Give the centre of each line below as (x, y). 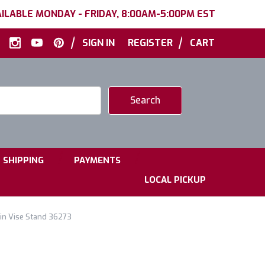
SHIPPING (23, 160)
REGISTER (150, 43)
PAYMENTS (97, 160)
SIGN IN (98, 43)
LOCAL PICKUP (175, 180)
